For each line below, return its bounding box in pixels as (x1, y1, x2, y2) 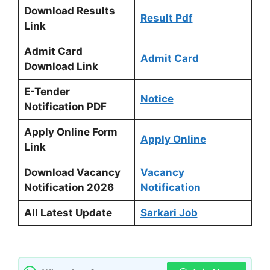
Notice (140, 93, 174, 105)
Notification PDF (24, 101, 107, 113)
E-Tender (24, 86, 70, 98)
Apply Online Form (24, 126, 118, 138)
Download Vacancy (24, 166, 121, 178)
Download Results (24, 5, 115, 17)
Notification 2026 (24, 181, 114, 193)
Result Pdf (140, 12, 193, 24)
